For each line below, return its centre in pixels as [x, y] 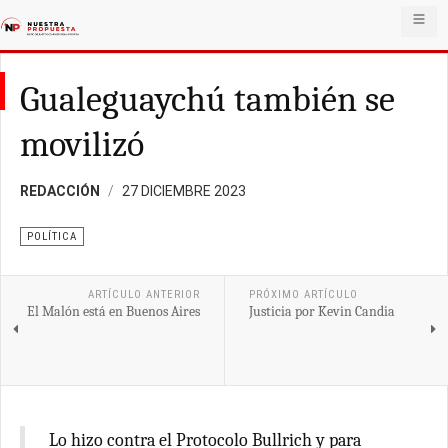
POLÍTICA [52, 236]
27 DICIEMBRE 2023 [184, 191]
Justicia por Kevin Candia [321, 311]
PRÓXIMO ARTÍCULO [303, 294]
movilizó [82, 144]
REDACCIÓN [60, 191]
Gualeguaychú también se [207, 99]
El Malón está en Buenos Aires [113, 311]
